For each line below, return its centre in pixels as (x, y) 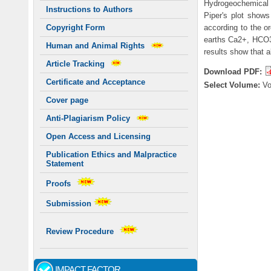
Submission (70, 204)
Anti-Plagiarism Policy (88, 119)
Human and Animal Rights (95, 46)
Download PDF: (234, 72)
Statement (65, 164)
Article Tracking (75, 64)
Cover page (67, 100)
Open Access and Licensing (98, 137)
